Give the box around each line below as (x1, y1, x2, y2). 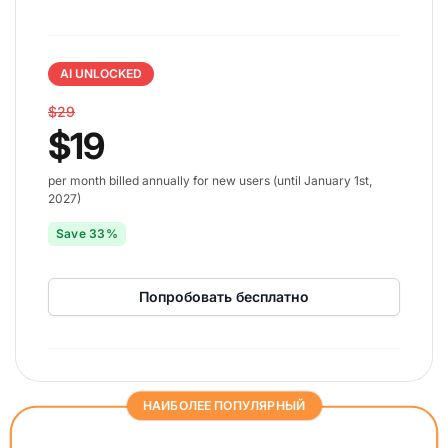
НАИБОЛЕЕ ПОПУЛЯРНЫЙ (142, 397, 306, 413)
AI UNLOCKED (60, 65, 142, 81)
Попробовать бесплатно (139, 287, 309, 305)
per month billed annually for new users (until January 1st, (48, 172, 372, 188)
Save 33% (56, 225, 118, 241)
